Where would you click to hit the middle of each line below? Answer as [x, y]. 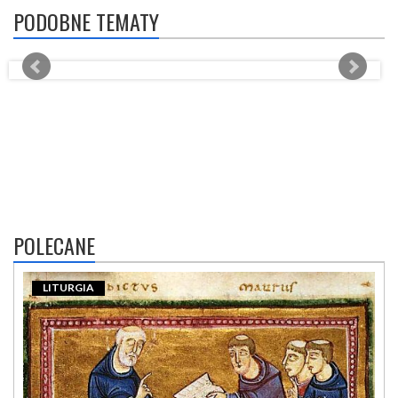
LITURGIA [68, 288]
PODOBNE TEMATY [86, 21]
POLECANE [54, 245]
